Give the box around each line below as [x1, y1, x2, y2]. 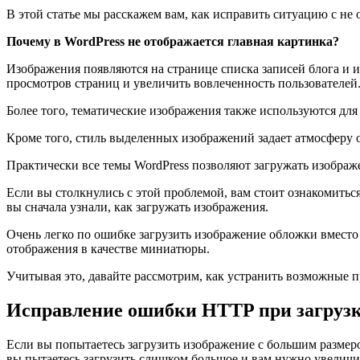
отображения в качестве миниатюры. [6, 241, 210, 256]
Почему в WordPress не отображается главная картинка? [6, 34, 339, 48]
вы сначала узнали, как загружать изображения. [6, 199, 268, 214]
